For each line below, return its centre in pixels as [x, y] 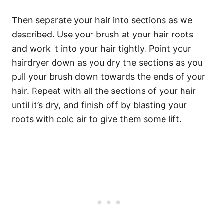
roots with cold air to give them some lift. [97, 119]
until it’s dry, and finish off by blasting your [99, 105]
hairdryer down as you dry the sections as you [107, 63]
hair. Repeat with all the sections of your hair [104, 91]
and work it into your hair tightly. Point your [101, 48]
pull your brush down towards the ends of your [109, 77]
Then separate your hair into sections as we [102, 20]
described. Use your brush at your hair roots [102, 34]
